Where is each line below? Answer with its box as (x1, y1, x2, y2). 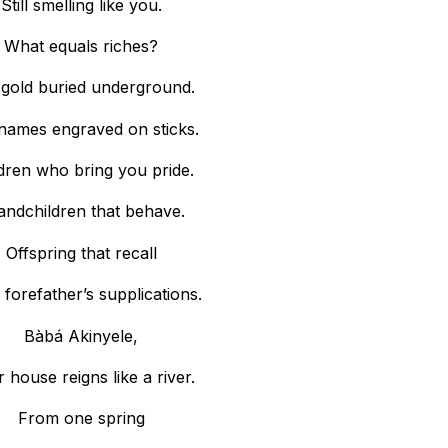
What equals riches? (4, 35, 159, 56)
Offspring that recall (5, 242, 157, 263)
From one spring (17, 408, 145, 429)
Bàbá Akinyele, (24, 325, 139, 346)
